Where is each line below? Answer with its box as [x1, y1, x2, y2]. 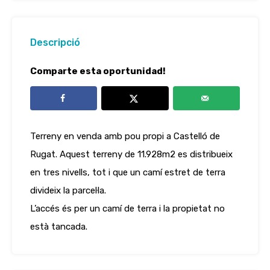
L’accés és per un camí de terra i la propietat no [30, 203, 225, 214]
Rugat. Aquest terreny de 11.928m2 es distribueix [30, 149, 233, 160]
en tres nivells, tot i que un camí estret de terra [30, 167, 225, 178]
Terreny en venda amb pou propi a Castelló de [30, 131, 220, 142]
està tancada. [30, 221, 87, 232]
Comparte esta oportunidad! [30, 66, 166, 77]
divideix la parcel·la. [30, 185, 106, 196]
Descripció [30, 37, 80, 48]
